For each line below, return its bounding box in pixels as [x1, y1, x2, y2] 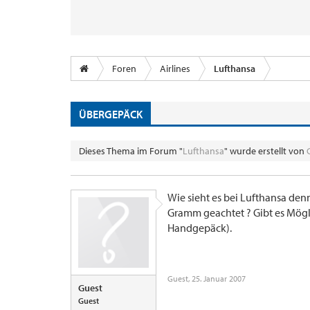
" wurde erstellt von [224, 145, 307, 157]
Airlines [160, 62, 190, 75]
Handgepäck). [167, 221, 232, 235]
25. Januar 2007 [192, 273, 246, 284]
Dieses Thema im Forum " [79, 145, 183, 157]
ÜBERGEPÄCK [79, 107, 143, 121]
